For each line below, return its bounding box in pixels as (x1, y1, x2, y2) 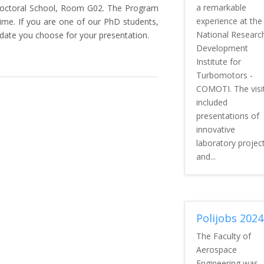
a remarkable (196, 2, 246, 14)
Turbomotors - (196, 70, 253, 81)
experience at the (196, 15, 262, 27)
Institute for (196, 56, 241, 68)
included (196, 97, 227, 108)
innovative (196, 124, 235, 136)
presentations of (196, 110, 259, 122)
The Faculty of (196, 230, 251, 242)
